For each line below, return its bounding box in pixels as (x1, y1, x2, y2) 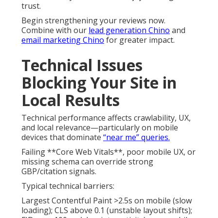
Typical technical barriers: (21, 181, 114, 192)
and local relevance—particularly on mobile (21, 122, 178, 133)
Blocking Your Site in (21, 72, 177, 93)
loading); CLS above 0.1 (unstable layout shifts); (21, 205, 192, 216)
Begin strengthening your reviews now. (21, 15, 165, 26)
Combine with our (21, 25, 89, 36)
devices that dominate (21, 132, 103, 143)
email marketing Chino (21, 35, 104, 46)
